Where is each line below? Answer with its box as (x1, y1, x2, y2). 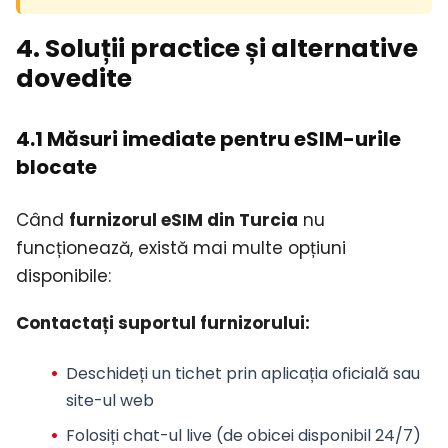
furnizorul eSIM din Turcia (69, 208, 298, 233)
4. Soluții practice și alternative (16, 31, 418, 67)
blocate (16, 153, 97, 182)
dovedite (16, 61, 132, 97)
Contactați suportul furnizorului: (16, 310, 310, 335)
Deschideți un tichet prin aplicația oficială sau (65, 361, 420, 385)
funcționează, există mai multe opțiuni (16, 236, 346, 261)
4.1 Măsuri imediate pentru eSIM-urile (16, 125, 401, 154)
